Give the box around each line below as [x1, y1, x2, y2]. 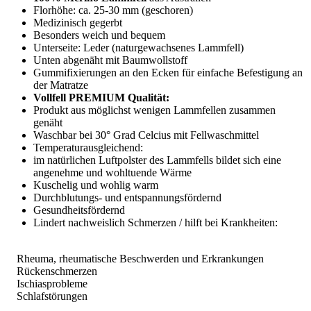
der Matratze [33, 78, 88, 91]
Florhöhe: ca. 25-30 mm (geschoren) [33, 3, 193, 16]
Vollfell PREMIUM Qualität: [33, 91, 169, 103]
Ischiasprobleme [6, 277, 87, 289]
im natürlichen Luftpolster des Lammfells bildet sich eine [33, 153, 281, 166]
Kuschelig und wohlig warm [33, 178, 158, 191]
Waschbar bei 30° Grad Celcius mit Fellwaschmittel [33, 128, 259, 141]
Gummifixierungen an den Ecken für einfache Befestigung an [33, 66, 303, 78]
